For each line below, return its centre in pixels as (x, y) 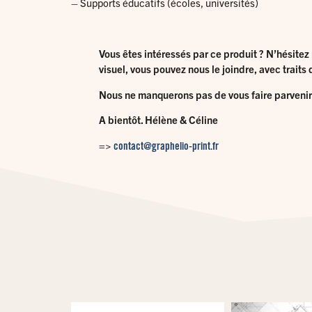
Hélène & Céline (181, 120)
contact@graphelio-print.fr (166, 147)
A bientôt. (122, 120)
